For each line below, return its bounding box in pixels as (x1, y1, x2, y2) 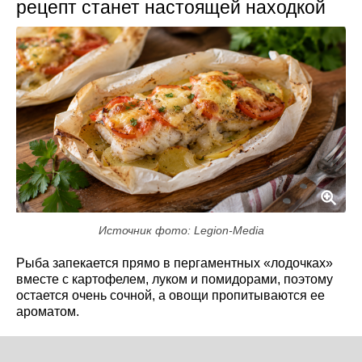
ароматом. (16, 304, 79, 318)
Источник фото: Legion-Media (98, 223, 264, 237)
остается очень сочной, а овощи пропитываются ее (16, 288, 325, 302)
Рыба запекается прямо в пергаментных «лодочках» (16, 255, 333, 270)
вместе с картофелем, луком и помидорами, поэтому (16, 271, 333, 286)
